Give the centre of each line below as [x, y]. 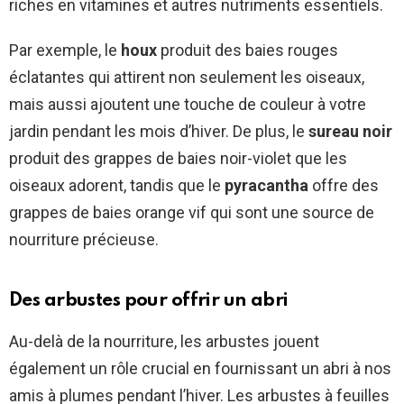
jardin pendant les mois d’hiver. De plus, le [159, 132]
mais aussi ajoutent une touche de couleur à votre [188, 105]
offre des [344, 186]
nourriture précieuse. [84, 240]
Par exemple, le [65, 50]
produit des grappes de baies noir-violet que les [178, 159]
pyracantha [266, 186]
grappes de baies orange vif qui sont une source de [192, 213]
